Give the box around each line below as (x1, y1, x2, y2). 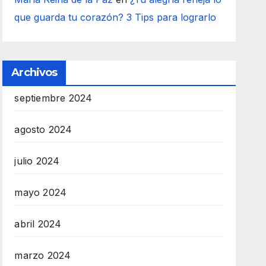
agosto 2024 (14, 123, 72, 135)
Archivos (11, 65, 58, 79)
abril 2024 (14, 217, 62, 230)
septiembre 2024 (14, 91, 93, 104)
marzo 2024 (14, 249, 71, 261)
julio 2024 (14, 154, 60, 167)
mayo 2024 (14, 186, 67, 198)
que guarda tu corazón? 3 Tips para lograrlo (14, 11, 217, 23)
